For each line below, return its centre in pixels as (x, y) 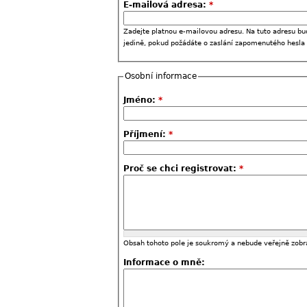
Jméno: (141, 100)
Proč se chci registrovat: (181, 169)
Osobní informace (161, 76)
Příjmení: (146, 134)
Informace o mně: (164, 262)
